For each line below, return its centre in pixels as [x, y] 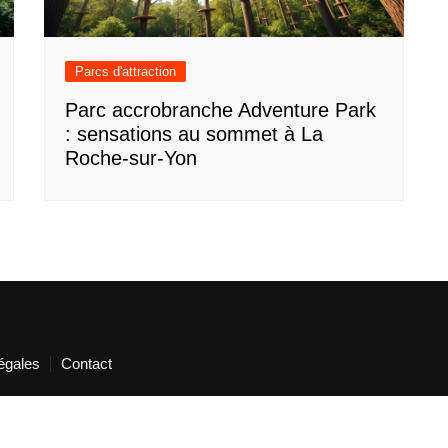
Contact [86, 363]
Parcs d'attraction [125, 71]
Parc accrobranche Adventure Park [220, 109]
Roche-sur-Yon [131, 157]
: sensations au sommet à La [194, 133]
